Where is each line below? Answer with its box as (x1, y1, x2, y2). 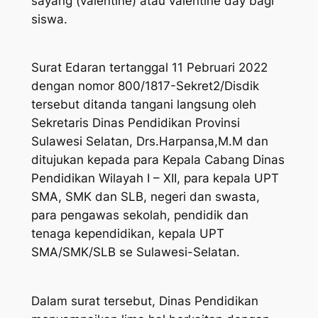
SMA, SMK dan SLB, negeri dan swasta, (31, 190, 260, 204)
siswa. (31, 11, 67, 26)
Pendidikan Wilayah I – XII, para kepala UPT (31, 171, 279, 186)
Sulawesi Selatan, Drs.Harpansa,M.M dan (31, 134, 268, 149)
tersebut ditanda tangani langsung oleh (31, 97, 256, 112)
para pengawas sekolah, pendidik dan (31, 208, 248, 223)
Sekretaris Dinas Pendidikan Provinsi (31, 116, 240, 131)
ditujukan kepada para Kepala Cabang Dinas (31, 153, 285, 168)
